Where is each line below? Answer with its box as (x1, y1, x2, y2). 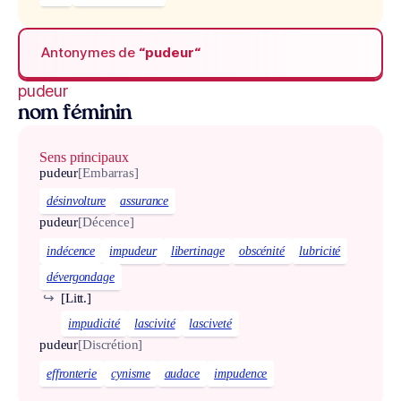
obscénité (238, 244, 286, 259)
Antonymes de (41, 44, 140, 62)
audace (164, 366, 200, 380)
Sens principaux (39, 149, 129, 165)
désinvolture (47, 194, 107, 209)
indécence (47, 244, 96, 259)
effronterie (47, 366, 98, 380)
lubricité (299, 244, 341, 259)
